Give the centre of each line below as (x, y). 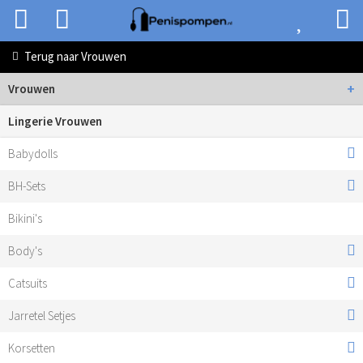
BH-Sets (27, 186)
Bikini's (25, 218)
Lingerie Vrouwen (55, 121)
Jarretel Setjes (42, 316)
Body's (25, 251)
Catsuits (28, 283)
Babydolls (33, 154)
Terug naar (51, 56)
